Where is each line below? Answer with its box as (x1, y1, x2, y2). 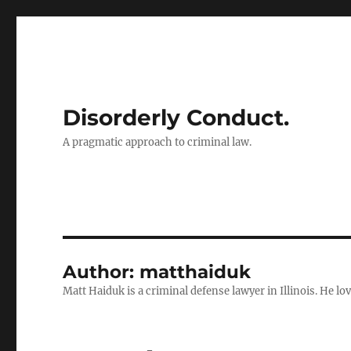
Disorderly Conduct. (63, 104, 290, 131)
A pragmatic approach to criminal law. (63, 136, 252, 149)
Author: (63, 261, 140, 283)
